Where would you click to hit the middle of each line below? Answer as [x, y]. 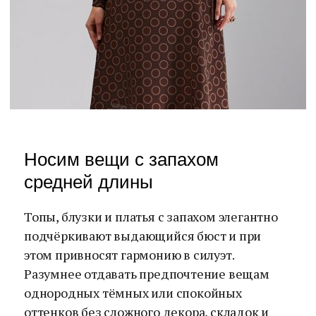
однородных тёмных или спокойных [133, 293]
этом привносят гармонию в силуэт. [129, 255]
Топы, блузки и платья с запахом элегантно [151, 217]
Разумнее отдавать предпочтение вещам [147, 274]
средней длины [89, 182]
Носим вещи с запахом [121, 159]
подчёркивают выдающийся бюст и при [143, 236]
